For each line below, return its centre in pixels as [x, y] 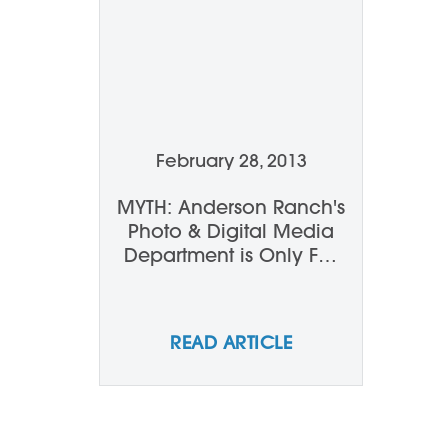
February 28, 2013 [231, 160]
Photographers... [230, 303]
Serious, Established [230, 279]
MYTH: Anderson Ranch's [230, 207]
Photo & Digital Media [230, 231]
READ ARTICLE [231, 342]
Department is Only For [231, 255]
